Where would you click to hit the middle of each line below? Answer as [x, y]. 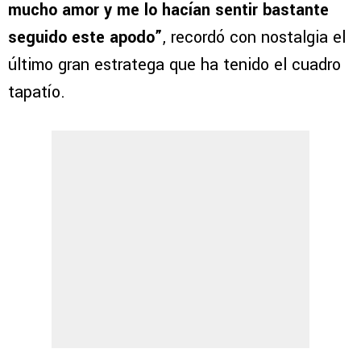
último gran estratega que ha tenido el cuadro [174, 65]
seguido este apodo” [85, 38]
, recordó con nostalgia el [254, 38]
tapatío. [37, 93]
